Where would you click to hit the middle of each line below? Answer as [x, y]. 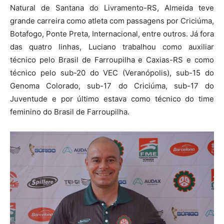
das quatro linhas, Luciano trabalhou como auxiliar [112, 46]
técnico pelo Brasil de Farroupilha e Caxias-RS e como [112, 59]
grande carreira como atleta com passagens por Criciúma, [112, 20]
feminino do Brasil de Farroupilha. [70, 111]
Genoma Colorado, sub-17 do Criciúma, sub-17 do [112, 85]
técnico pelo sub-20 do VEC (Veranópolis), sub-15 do [112, 72]
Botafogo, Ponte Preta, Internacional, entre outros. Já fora [112, 33]
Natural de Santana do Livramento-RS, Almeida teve [112, 7]
